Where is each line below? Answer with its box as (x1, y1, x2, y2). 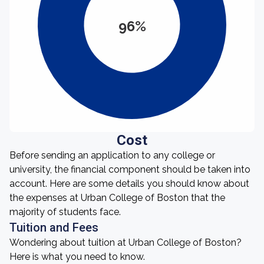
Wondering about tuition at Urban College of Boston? (9, 237, 242, 248)
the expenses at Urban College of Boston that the (9, 192, 225, 203)
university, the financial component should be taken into (9, 164, 250, 175)
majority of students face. (9, 206, 121, 217)
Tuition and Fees (9, 220, 98, 235)
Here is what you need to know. (9, 251, 145, 262)
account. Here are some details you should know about (9, 178, 249, 189)
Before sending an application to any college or (9, 150, 215, 161)
